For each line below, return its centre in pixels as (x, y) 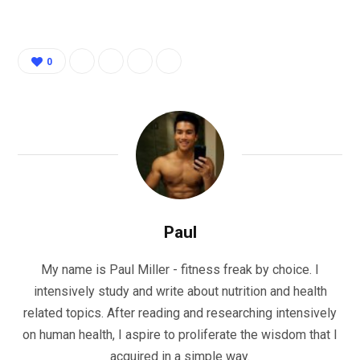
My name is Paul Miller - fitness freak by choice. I (180, 270)
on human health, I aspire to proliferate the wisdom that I (180, 335)
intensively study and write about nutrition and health (180, 292)
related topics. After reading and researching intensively (180, 313)
